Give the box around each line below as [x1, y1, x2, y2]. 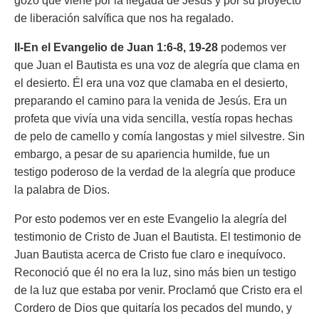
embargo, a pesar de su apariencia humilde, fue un [14, 148, 270, 160]
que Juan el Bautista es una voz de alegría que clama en [14, 59, 300, 71]
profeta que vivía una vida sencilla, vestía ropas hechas [14, 113, 293, 125]
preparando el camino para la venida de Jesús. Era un [14, 95, 287, 107]
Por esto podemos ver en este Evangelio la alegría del [14, 213, 287, 225]
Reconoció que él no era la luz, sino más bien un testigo [14, 266, 296, 278]
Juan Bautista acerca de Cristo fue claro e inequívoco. [14, 249, 286, 261]
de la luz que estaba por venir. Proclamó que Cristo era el [14, 284, 303, 296]
